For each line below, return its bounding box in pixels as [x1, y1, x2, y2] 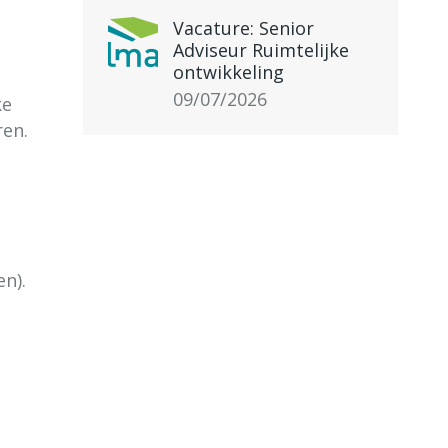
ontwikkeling [173, 60, 284, 84]
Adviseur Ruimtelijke [173, 38, 349, 62]
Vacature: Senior [173, 16, 314, 40]
